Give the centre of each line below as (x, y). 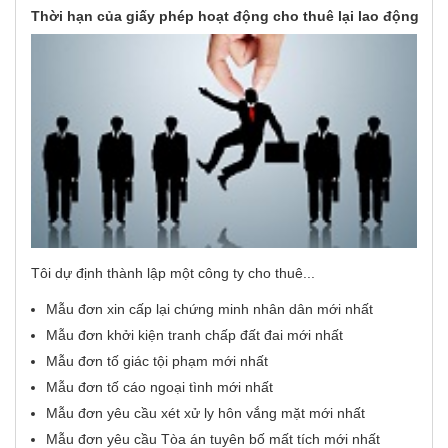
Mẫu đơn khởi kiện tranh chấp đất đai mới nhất (194, 335)
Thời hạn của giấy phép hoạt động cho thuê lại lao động (225, 15)
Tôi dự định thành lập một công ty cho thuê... (173, 273)
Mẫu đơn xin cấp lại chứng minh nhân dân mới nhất (209, 309)
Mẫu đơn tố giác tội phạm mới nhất (157, 361)
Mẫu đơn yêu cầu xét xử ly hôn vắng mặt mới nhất (205, 413)
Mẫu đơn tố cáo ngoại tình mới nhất (159, 387)
